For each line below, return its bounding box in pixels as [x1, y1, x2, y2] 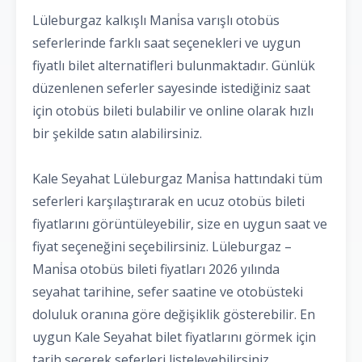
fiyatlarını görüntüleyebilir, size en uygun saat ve [32, 215, 327, 234]
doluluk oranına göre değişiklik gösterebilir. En [32, 305, 315, 324]
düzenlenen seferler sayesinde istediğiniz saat [32, 79, 310, 98]
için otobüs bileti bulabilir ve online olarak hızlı [32, 102, 314, 120]
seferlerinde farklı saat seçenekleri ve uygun [32, 34, 301, 53]
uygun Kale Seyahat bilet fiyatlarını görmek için [32, 328, 316, 347]
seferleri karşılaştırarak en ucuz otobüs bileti [32, 192, 305, 211]
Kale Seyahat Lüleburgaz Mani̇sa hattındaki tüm [32, 170, 322, 188]
